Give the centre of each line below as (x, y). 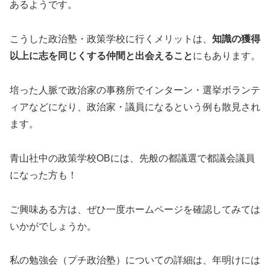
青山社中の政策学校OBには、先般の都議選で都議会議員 (132, 158)
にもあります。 (227, 56)
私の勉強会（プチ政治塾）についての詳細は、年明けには (135, 260)
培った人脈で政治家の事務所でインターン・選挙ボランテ (135, 90)
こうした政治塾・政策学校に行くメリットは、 (111, 39)
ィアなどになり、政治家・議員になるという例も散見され (135, 107)
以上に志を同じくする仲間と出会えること (101, 56)
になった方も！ (43, 175)
